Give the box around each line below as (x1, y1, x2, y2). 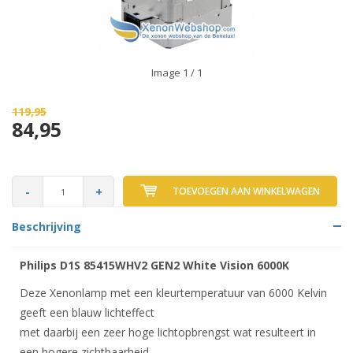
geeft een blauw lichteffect (20, 305, 154, 320)
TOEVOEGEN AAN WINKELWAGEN (173, 184, 320, 198)
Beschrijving (12, 219, 81, 234)
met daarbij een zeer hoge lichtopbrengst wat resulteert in (20, 325, 316, 340)
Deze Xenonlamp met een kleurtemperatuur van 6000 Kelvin (20, 285, 327, 300)
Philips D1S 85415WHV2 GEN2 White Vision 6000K (20, 258, 289, 273)
